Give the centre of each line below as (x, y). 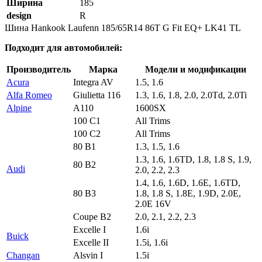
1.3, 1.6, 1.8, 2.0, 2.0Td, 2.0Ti (191, 95)
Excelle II (91, 242)
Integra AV (93, 82)
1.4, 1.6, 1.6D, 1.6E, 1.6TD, (188, 182)
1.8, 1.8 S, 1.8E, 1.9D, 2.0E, (188, 193)
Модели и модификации (195, 69)
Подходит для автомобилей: (63, 47)
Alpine (19, 108)
